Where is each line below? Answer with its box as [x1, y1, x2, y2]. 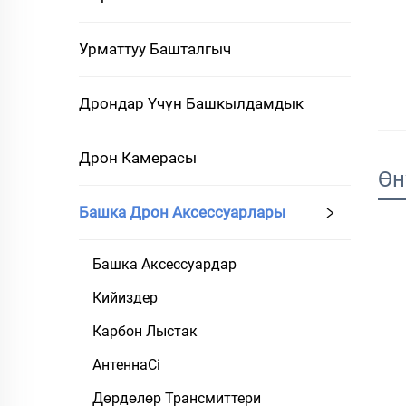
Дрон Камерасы [79, 149, 197, 167]
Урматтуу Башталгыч [79, 40, 231, 58]
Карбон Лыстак [92, 323, 198, 340]
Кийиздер [92, 289, 158, 306]
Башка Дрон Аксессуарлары [79, 203, 285, 221]
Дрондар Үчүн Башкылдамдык [79, 94, 304, 112]
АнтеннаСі [92, 356, 160, 373]
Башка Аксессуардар [92, 256, 237, 273]
